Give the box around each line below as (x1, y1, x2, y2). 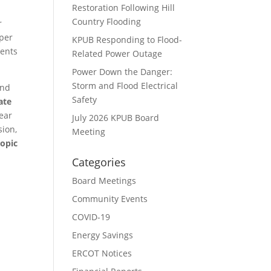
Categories (72, 155, 126, 169)
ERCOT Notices (72, 247, 132, 259)
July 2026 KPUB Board (72, 112, 160, 123)
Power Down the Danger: (72, 66, 173, 77)
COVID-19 (72, 211, 111, 223)
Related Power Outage (72, 48, 163, 59)
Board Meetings (72, 175, 137, 186)
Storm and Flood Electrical (72, 80, 178, 91)
